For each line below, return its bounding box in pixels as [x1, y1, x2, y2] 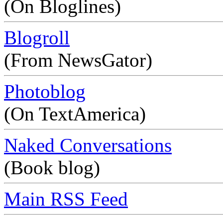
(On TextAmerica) [4, 103, 146, 125]
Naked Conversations [4, 134, 172, 156]
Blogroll [4, 27, 70, 49]
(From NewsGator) [4, 49, 152, 71]
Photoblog [4, 81, 86, 103]
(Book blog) [4, 157, 100, 179]
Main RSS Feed [4, 188, 128, 210]
